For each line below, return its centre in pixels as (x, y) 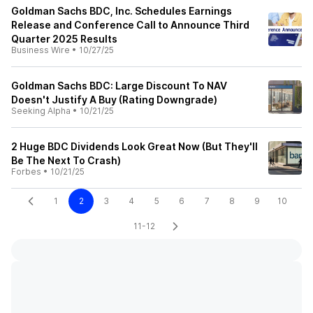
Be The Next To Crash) (66, 160)
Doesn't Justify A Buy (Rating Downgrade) (114, 100)
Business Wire (41, 50)
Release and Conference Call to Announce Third (130, 25)
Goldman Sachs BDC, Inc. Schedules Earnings (122, 11)
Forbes (26, 172)
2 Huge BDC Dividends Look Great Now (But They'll (134, 146)
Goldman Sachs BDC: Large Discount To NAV (119, 86)
